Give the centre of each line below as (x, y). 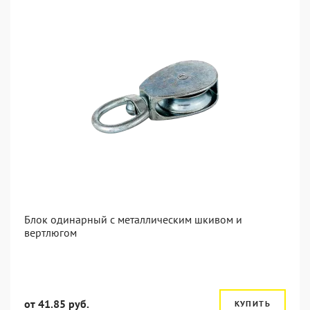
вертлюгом (51, 232)
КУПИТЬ (252, 303)
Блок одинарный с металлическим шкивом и (133, 219)
